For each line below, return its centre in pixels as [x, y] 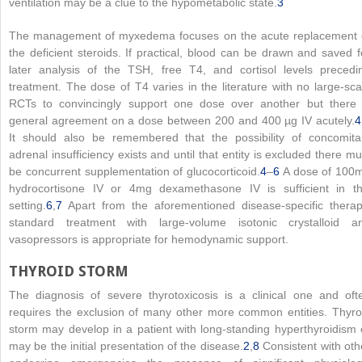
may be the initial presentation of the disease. [126, 346]
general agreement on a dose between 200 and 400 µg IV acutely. [182, 120]
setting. [27, 205]
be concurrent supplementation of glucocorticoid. [135, 171]
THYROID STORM [69, 271]
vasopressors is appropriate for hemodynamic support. [149, 239]
